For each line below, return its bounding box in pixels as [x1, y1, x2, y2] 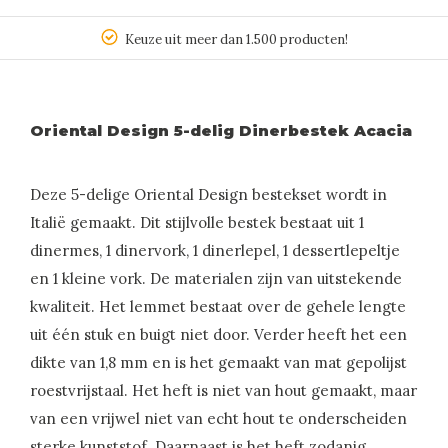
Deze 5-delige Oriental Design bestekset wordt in [30, 185, 387, 205]
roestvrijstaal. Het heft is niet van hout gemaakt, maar [30, 381, 417, 401]
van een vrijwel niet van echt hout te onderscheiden [30, 409, 407, 429]
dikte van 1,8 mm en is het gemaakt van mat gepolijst [30, 353, 407, 373]
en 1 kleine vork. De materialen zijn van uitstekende [30, 269, 402, 289]
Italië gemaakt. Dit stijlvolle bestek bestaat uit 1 [30, 213, 364, 233]
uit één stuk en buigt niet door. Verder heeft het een [30, 325, 407, 345]
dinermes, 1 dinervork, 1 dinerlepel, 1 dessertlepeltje [30, 241, 400, 261]
